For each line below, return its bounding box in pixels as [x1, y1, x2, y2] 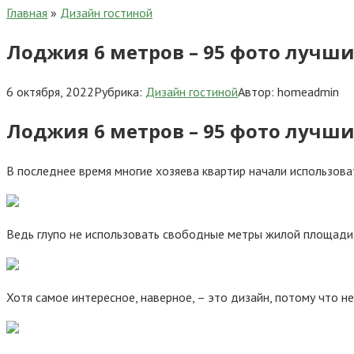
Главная [6, 5, 47, 21]
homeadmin [277, 83, 339, 100]
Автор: [238, 83, 274, 100]
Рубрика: [94, 83, 142, 100]
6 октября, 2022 [6, 83, 94, 100]
